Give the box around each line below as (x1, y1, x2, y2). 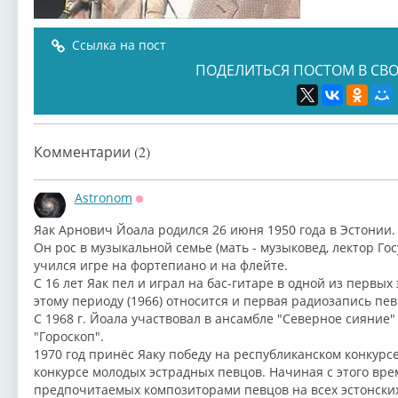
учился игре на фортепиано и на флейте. (33, 257, 288, 274)
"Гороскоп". (33, 328, 104, 345)
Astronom (74, 189, 132, 206)
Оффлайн (135, 202, 194, 219)
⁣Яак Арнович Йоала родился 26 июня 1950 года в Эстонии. (33, 221, 395, 238)
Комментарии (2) (33, 142, 150, 161)
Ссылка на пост (71, 36, 166, 53)
